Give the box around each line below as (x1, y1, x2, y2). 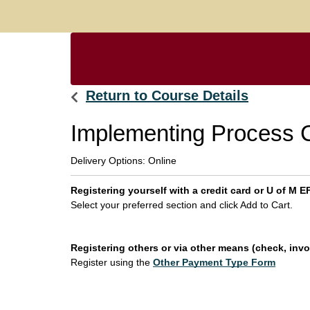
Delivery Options (71, 155, 143, 166)
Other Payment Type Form (153, 257, 275, 268)
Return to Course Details (86, 88, 248, 103)
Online (148, 155, 176, 166)
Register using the (71, 257, 153, 268)
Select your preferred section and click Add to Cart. (71, 199, 293, 210)
